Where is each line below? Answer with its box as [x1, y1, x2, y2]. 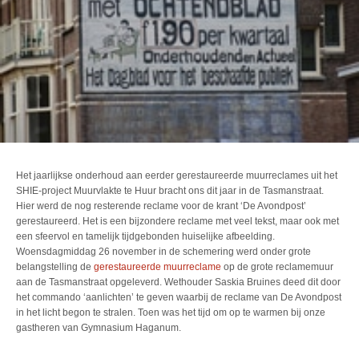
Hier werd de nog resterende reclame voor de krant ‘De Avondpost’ [16, 200, 306, 212]
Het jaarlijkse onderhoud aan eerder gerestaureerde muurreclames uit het [16, 170, 337, 181]
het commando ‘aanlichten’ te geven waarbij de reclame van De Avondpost [16, 292, 341, 303]
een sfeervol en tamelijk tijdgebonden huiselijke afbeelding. [16, 231, 275, 242]
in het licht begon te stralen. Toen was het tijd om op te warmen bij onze [16, 307, 325, 318]
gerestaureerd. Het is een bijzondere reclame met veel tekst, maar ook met [16, 216, 339, 227]
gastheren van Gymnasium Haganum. [16, 322, 181, 333]
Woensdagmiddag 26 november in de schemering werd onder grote [16, 246, 311, 257]
